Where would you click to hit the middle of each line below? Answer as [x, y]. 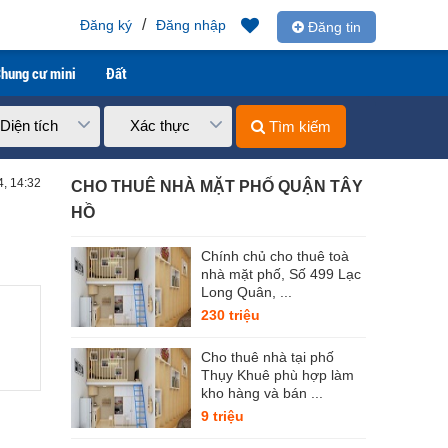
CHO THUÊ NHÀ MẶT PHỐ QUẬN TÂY [217, 186]
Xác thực [160, 125]
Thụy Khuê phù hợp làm [277, 375]
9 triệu [222, 416]
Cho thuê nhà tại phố [267, 357]
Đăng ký [106, 25]
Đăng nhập [191, 25]
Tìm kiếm [298, 126]
